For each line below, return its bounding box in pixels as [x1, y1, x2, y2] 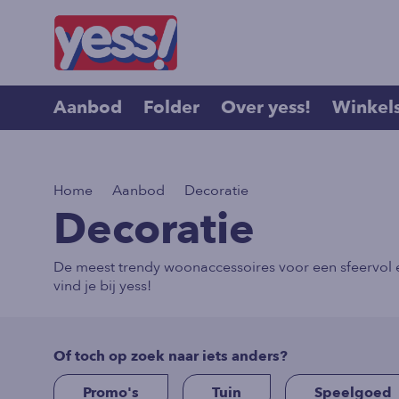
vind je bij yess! [53, 276, 151, 297]
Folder [143, 95, 199, 120]
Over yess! [221, 95, 311, 120]
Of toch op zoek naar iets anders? [53, 346, 288, 367]
